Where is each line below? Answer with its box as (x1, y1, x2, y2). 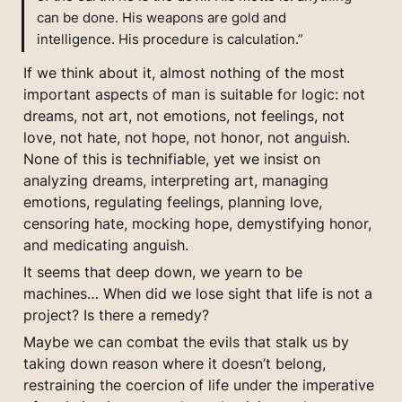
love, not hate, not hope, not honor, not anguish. (23, 127, 350, 146)
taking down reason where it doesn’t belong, (23, 354, 326, 372)
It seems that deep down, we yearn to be (23, 262, 302, 281)
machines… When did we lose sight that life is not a (23, 284, 372, 302)
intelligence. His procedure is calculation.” (37, 30, 304, 48)
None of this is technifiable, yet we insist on (23, 149, 320, 168)
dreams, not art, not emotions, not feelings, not (23, 106, 345, 125)
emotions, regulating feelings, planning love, (23, 192, 322, 211)
